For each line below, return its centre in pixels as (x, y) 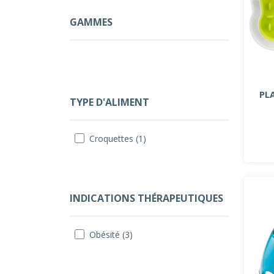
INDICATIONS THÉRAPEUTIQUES (146, 198)
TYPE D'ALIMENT (109, 102)
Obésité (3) (111, 235)
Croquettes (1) (118, 139)
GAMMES (91, 22)
